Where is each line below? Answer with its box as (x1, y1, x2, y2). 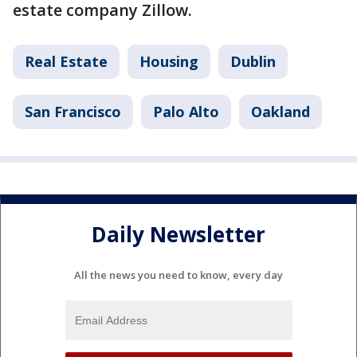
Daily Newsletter (92, 219, 265, 249)
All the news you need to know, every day (74, 268, 283, 283)
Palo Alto (153, 102, 219, 122)
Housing (139, 52, 198, 72)
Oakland (251, 102, 310, 122)
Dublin (230, 52, 276, 72)
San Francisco (25, 102, 121, 122)
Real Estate (25, 52, 108, 72)
